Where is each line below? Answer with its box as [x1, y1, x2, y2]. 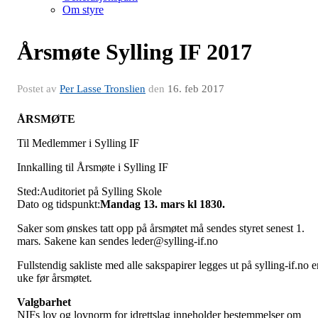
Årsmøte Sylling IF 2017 [17, 38, 252, 65]
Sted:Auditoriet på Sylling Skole [17, 185, 162, 197]
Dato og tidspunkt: [17, 197, 100, 210]
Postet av [17, 82, 60, 94]
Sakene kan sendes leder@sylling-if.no [44, 234, 218, 247]
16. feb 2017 [168, 82, 224, 94]
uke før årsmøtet [17, 271, 89, 284]
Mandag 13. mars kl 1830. [100, 197, 225, 210]
